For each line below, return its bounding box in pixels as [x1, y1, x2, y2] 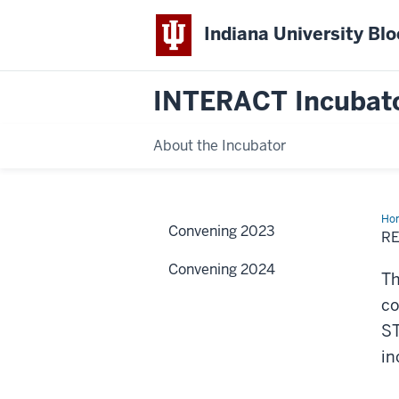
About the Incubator [153, 135, 286, 155]
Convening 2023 [168, 221, 275, 240]
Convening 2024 [168, 259, 275, 279]
